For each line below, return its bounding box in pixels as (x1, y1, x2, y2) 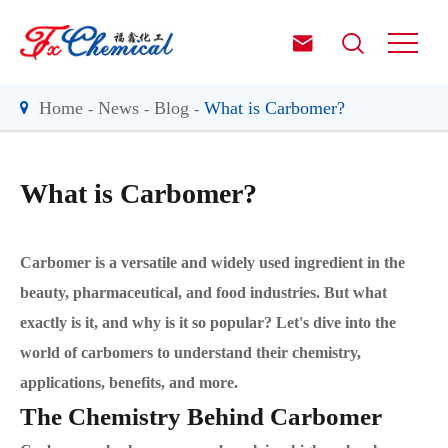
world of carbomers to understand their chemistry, (20, 344, 361, 361)
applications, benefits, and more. (20, 374, 238, 391)
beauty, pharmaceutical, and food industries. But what (20, 284, 387, 301)
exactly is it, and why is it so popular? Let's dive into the (20, 314, 396, 331)
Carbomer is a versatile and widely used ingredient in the (20, 254, 405, 271)
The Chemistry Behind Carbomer (20, 403, 382, 430)
